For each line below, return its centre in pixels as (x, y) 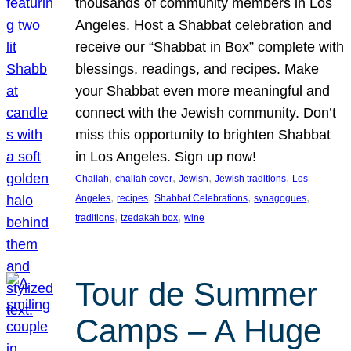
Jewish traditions (251, 179)
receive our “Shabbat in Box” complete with (210, 47)
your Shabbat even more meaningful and (203, 91)
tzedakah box (150, 218)
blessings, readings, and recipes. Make (197, 69)
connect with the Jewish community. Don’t (206, 113)
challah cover (144, 179)
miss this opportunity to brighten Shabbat (203, 135)
